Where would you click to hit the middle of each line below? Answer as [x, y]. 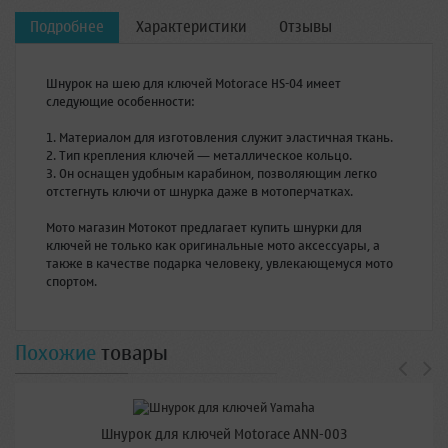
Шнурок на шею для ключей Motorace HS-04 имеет [193, 83]
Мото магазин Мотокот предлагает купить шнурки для [204, 227]
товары [134, 353]
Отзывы [305, 26]
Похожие [55, 353]
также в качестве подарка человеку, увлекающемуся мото [219, 263]
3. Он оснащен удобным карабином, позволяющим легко [211, 173]
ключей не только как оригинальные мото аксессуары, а [213, 245]
